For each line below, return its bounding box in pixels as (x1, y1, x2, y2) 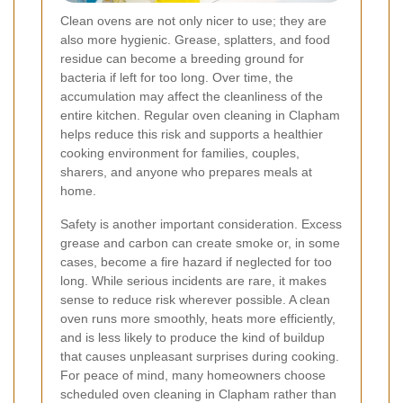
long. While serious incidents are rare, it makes (60, 273, 327, 289)
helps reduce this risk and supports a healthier (60, 127, 323, 142)
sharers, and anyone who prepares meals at (60, 165, 312, 180)
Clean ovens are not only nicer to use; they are (60, 13, 327, 29)
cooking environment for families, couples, (60, 146, 300, 161)
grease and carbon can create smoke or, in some (60, 236, 340, 251)
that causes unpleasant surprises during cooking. (60, 349, 339, 364)
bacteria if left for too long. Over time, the (60, 70, 293, 85)
